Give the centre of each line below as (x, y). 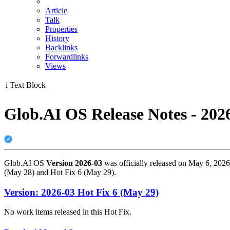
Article (56, 11)
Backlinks (61, 47)
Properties (61, 29)
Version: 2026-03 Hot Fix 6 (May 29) (81, 192)
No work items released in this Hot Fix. (68, 212)
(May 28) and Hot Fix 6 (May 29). (60, 172)
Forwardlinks (67, 57)
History (57, 38)
